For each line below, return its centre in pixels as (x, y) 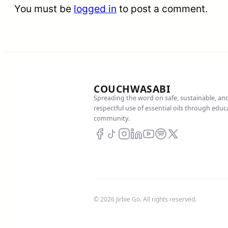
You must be (44, 9)
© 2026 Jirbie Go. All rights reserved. (145, 199)
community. (112, 119)
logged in (95, 9)
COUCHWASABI (132, 89)
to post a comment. (162, 9)
